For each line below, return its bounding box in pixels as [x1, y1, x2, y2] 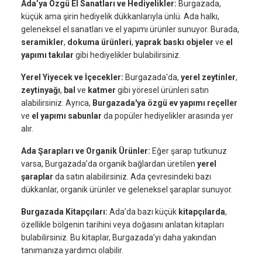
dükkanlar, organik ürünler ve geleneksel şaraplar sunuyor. [21, 185, 233, 195]
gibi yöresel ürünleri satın [116, 85, 209, 95]
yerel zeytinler [181, 73, 236, 82]
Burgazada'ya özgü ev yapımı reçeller [92, 98, 237, 108]
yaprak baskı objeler [135, 37, 213, 47]
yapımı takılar [21, 50, 74, 60]
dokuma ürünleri [67, 37, 132, 47]
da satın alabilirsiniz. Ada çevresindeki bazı [53, 172, 211, 182]
